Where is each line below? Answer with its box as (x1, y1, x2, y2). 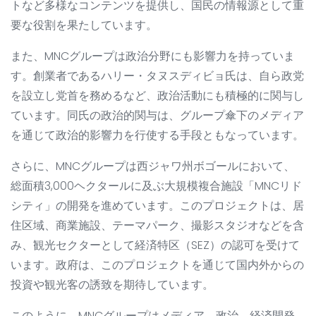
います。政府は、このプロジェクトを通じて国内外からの (11, 257, 304, 274)
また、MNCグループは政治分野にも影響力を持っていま (11, 48, 295, 65)
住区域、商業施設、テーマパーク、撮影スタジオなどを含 (11, 217, 304, 234)
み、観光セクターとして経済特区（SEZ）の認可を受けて (11, 237, 300, 254)
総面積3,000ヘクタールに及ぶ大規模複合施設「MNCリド (11, 178, 302, 195)
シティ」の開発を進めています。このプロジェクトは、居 (11, 197, 304, 214)
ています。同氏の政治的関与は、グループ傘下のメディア (11, 107, 304, 124)
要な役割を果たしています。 (11, 17, 157, 34)
